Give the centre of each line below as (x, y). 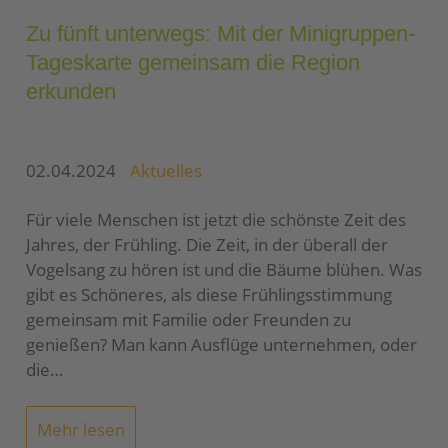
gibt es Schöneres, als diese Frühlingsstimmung (209, 294)
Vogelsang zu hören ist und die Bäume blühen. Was (224, 269)
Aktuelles (166, 170)
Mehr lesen (81, 429)
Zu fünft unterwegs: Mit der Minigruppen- (220, 34)
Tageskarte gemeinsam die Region (193, 63)
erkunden (71, 92)
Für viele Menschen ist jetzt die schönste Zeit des (216, 219)
